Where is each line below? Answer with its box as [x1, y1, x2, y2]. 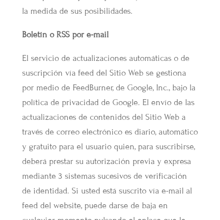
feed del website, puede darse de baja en [22, 200, 168, 211]
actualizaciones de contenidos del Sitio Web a [22, 112, 186, 122]
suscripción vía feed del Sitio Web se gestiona [22, 68, 186, 78]
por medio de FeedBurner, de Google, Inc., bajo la [22, 82, 195, 93]
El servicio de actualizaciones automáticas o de [22, 53, 190, 63]
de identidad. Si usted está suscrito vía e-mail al [22, 186, 192, 196]
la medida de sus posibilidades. [22, 6, 133, 16]
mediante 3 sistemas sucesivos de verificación [22, 171, 187, 181]
